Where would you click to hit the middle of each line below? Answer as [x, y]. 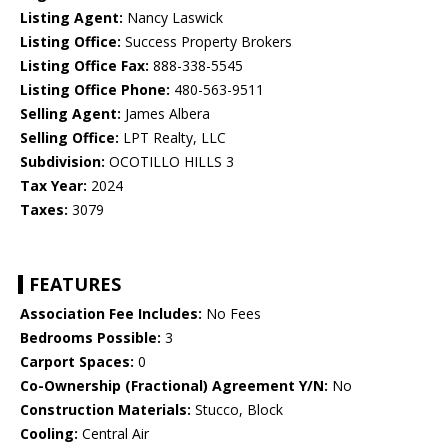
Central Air [113, 434]
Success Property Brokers [206, 42]
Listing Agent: [71, 18]
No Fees [231, 314]
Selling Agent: [70, 114]
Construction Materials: [105, 410]
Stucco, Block [237, 410]
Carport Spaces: [77, 362]
